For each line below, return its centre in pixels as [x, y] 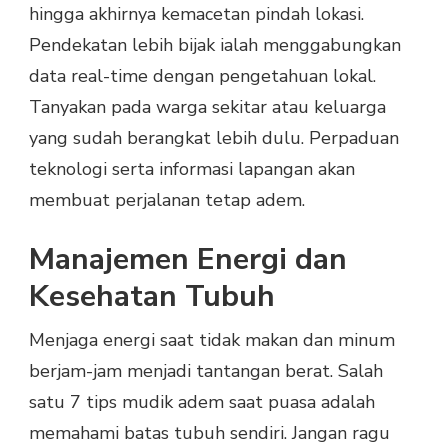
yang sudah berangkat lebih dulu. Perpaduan [214, 137]
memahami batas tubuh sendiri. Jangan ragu [209, 432]
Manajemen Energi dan [188, 259]
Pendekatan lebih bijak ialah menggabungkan [215, 44]
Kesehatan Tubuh [152, 296]
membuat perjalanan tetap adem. [167, 199]
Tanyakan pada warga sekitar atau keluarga [207, 106]
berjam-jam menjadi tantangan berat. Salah [206, 370]
